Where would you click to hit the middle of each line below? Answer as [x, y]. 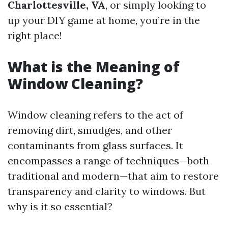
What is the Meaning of [94, 67]
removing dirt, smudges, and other [90, 130]
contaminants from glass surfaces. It [95, 145]
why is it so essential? [60, 206]
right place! [35, 35]
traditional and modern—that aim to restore [113, 176]
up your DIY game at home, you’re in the [104, 20]
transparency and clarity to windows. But [107, 191]
